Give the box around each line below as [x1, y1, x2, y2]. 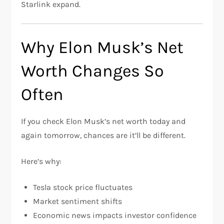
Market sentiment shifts [33, 196, 122, 206]
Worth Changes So [21, 61, 164, 81]
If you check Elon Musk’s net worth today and [21, 116, 186, 126]
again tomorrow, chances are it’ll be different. [21, 130, 186, 140]
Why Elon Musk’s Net [21, 37, 184, 57]
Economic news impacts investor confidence [33, 210, 197, 220]
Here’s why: [21, 156, 62, 166]
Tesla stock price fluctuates [33, 182, 133, 192]
